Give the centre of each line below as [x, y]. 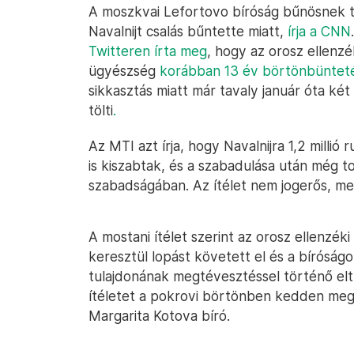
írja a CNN [319, 31]
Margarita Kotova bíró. [159, 316]
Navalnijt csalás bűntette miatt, [188, 31]
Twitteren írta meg [148, 51]
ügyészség [124, 71]
